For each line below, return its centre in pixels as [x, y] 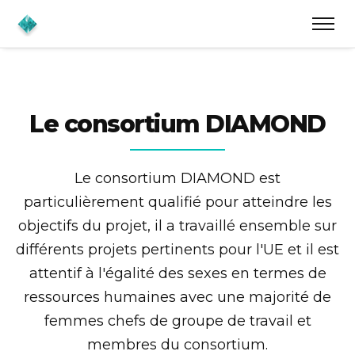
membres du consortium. [177, 345]
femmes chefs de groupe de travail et [177, 321]
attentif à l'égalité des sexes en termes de [177, 273]
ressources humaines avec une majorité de [177, 297]
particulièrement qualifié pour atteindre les [177, 202]
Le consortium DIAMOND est [177, 178]
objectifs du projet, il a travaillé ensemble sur [177, 226]
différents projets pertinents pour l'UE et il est [177, 250]
